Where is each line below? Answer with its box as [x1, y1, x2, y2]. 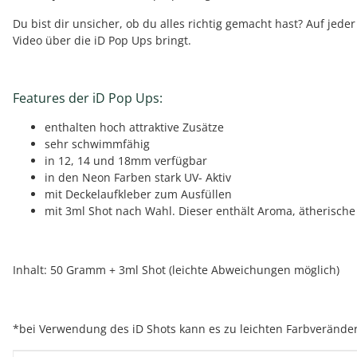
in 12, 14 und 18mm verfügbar [45, 153, 207, 168]
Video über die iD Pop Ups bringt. [13, 33, 191, 48]
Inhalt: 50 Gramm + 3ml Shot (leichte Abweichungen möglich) [13, 262, 339, 277]
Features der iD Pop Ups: [13, 89, 163, 107]
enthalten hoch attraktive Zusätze [45, 120, 224, 135]
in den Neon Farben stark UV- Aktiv [45, 170, 231, 185]
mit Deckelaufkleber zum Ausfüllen [45, 186, 232, 202]
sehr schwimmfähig [45, 136, 150, 151]
